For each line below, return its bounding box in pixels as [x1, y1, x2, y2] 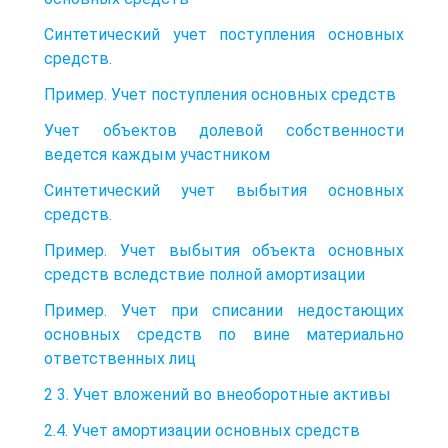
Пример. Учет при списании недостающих [44, 300, 404, 320]
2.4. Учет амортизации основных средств [44, 420, 360, 440]
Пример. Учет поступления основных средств [44, 84, 396, 104]
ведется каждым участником [44, 144, 270, 164]
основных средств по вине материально [44, 324, 404, 344]
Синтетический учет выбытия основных [44, 180, 404, 200]
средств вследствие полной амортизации [44, 264, 365, 284]
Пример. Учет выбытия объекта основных [44, 240, 404, 260]
